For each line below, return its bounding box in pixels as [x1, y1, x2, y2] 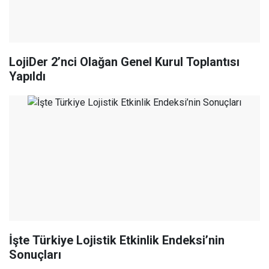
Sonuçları [9, 247, 61, 262]
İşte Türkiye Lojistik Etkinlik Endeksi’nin [9, 233, 225, 248]
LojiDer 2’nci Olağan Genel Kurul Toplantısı [9, 55, 240, 70]
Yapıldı [9, 69, 46, 84]
